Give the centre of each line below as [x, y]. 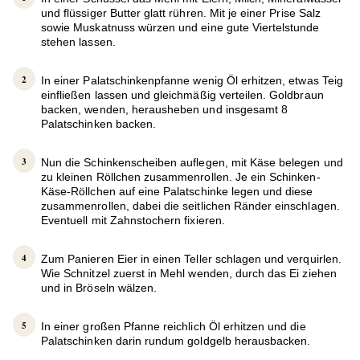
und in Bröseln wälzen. [99, 288]
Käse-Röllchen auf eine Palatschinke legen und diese [177, 192]
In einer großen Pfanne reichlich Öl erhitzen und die [174, 327]
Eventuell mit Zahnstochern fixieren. [133, 221]
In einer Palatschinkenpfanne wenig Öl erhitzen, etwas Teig [192, 81]
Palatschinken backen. [99, 124]
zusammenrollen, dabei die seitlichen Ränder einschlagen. [190, 206]
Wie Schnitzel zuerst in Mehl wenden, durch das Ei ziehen [189, 274]
